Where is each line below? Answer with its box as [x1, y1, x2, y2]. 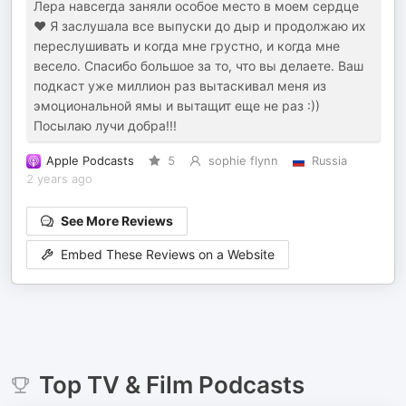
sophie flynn [208, 154, 278, 168]
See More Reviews [61, 213, 173, 228]
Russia [311, 154, 347, 168]
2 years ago [26, 172, 92, 186]
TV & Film [86, 371, 193, 399]
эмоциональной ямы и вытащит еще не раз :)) [34, 98, 320, 113]
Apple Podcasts [46, 154, 134, 168]
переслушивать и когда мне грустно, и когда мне [34, 38, 340, 53]
